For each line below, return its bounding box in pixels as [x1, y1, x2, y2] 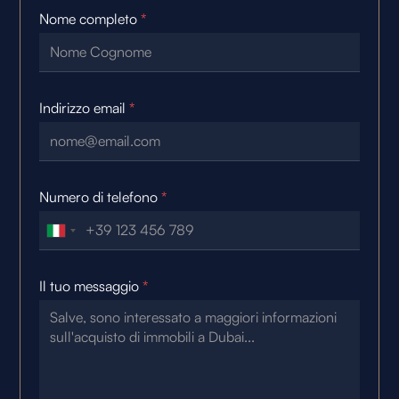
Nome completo [38, 9, 141, 28]
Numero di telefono [38, 187, 161, 206]
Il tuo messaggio [38, 276, 142, 295]
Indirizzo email [38, 98, 129, 117]
